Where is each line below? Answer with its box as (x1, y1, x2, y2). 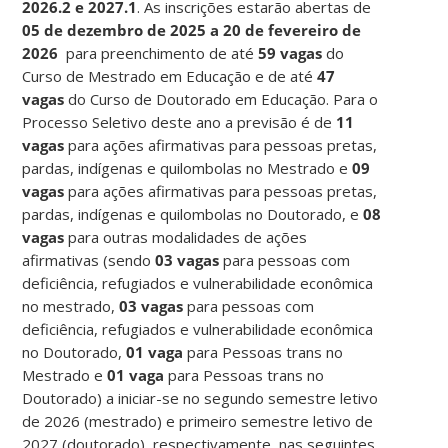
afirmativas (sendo (22, 249, 156, 270)
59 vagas (254, 42, 323, 63)
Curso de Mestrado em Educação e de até (22, 65, 314, 86)
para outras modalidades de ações (64, 226, 308, 247)
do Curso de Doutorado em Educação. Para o (64, 88, 379, 109)
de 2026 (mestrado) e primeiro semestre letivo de (22, 410, 374, 431)
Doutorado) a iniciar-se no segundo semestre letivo (22, 387, 379, 408)
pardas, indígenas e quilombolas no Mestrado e (22, 157, 353, 178)
